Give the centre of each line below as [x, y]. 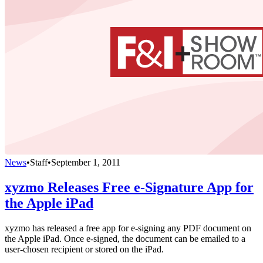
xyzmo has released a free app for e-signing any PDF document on [128, 228]
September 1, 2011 [86, 162]
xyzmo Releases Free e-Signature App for [129, 187]
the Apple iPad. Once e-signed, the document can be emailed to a [125, 238]
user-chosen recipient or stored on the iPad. [84, 249]
